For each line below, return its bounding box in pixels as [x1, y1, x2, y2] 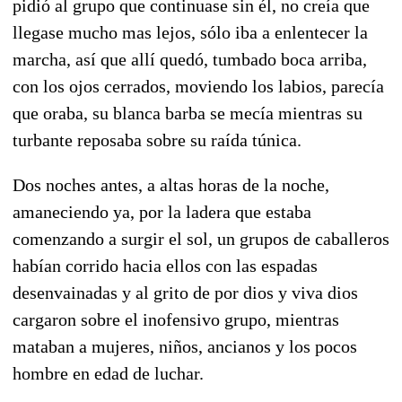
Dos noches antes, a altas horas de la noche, [13, 174, 329, 195]
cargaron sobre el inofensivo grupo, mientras [13, 309, 339, 329]
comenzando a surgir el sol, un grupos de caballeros [13, 228, 389, 249]
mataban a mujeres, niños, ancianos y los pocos [13, 336, 357, 356]
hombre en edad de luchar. [13, 363, 204, 383]
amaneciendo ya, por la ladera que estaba [13, 201, 311, 222]
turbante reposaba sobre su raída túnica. [13, 129, 301, 150]
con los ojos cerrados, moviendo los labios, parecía [13, 75, 384, 96]
